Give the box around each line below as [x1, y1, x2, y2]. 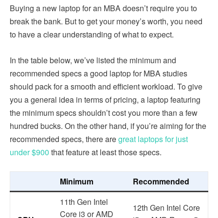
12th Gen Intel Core [133, 201, 200, 213]
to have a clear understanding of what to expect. [10, 28, 176, 40]
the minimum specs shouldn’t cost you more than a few [10, 107, 198, 118]
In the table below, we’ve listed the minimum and [10, 54, 176, 66]
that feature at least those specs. [49, 146, 162, 158]
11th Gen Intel [60, 196, 108, 207]
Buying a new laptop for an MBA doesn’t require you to [10, 2, 197, 14]
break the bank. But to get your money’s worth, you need [10, 15, 202, 27]
